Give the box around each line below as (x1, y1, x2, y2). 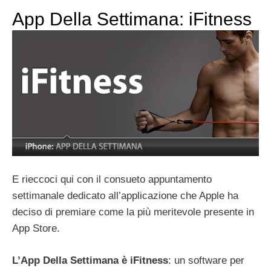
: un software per (168, 254, 244, 266)
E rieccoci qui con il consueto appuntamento (12, 174, 212, 186)
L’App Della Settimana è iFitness (12, 254, 168, 266)
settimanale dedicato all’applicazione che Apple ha (12, 190, 238, 202)
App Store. (12, 223, 60, 235)
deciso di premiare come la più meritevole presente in (12, 206, 254, 218)
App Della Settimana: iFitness (12, 9, 252, 30)
